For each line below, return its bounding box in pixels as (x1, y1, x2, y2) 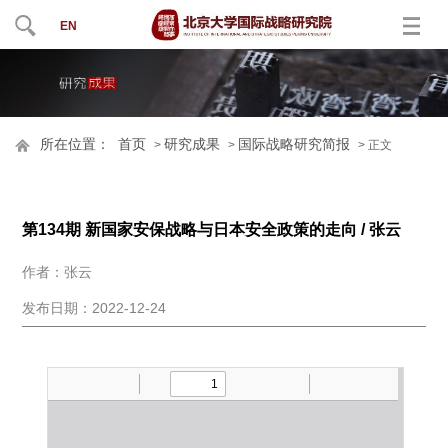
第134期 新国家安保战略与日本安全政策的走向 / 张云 (22, 221, 402, 239)
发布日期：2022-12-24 (22, 300, 167, 317)
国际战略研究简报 (238, 137, 351, 153)
